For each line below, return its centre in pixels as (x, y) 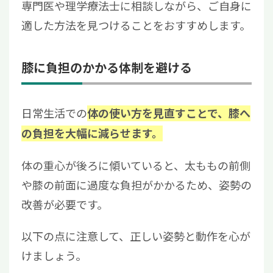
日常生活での (54, 113)
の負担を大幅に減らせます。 (92, 134)
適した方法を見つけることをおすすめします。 (136, 25)
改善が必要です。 (65, 204)
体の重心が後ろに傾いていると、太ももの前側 (136, 165)
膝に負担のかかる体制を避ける (107, 68)
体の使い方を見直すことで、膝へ (169, 114)
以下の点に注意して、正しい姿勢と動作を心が (136, 236)
